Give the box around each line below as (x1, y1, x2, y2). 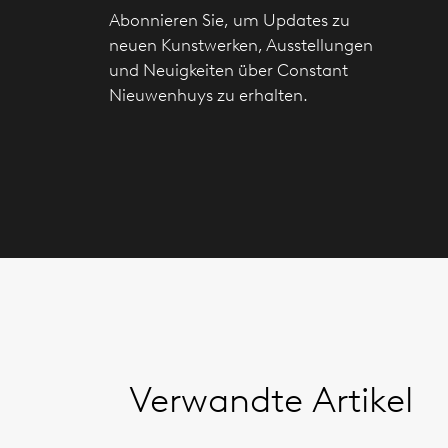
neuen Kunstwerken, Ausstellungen (109, 35, 373, 55)
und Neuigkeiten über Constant (109, 60, 348, 80)
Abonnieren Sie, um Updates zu (109, 10, 350, 30)
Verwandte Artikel (129, 377, 413, 421)
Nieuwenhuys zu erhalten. (109, 85, 308, 105)
